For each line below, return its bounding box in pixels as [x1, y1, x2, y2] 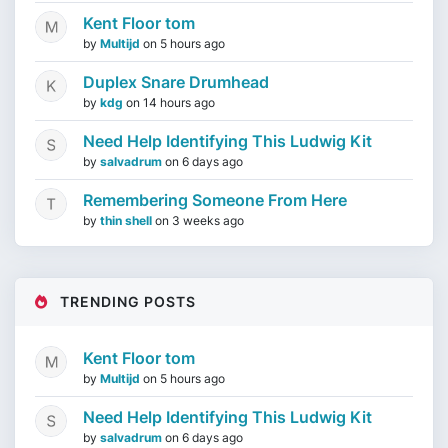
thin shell [100, 213, 155, 228]
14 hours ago [143, 95, 215, 110]
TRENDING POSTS [56, 293, 196, 310]
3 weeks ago [172, 213, 244, 228]
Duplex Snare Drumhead [83, 72, 269, 92]
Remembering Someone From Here [83, 190, 347, 210]
